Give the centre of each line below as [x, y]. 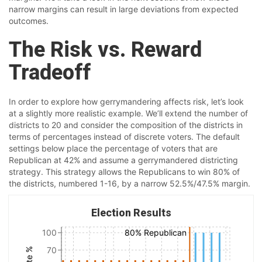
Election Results [131, 213]
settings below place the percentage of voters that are [113, 149]
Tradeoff [50, 73]
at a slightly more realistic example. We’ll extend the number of [128, 113]
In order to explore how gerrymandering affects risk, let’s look [126, 102]
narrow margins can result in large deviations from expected [124, 9]
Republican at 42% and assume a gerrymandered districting [123, 160]
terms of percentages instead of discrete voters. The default [124, 137]
